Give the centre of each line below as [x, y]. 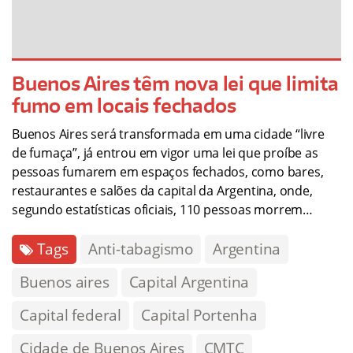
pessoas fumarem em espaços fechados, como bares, [168, 172]
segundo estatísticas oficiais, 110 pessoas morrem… [162, 210]
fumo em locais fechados [124, 106]
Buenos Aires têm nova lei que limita [175, 84]
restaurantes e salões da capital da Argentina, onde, [162, 191]
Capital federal [71, 316]
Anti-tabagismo [141, 249]
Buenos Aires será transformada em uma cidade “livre [168, 134]
